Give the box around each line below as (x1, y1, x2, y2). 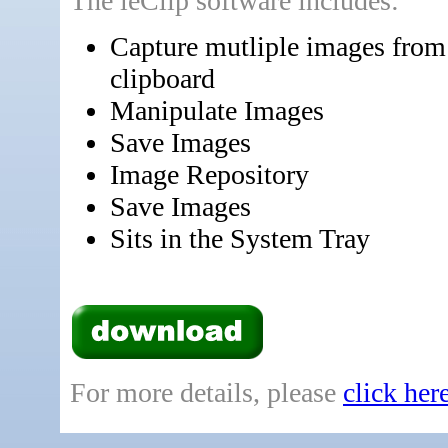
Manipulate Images (110, 94, 324, 126)
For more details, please (70, 377, 343, 409)
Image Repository (110, 158, 309, 190)
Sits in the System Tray (110, 222, 370, 254)
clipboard (110, 62, 215, 94)
